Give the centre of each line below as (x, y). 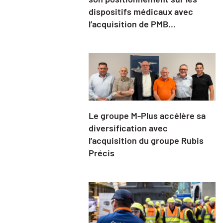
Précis (101, 153)
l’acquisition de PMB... (132, 24)
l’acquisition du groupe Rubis (146, 140)
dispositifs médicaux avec (141, 12)
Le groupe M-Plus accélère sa (147, 115)
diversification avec (128, 128)
